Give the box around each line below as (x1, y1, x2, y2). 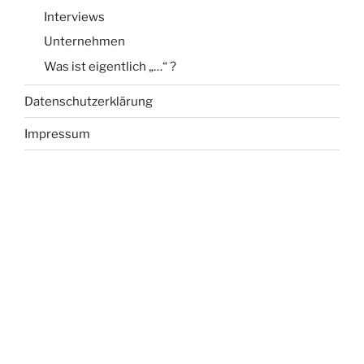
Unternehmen (44, 34, 125, 50)
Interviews (44, 9, 105, 24)
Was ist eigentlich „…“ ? (44, 58, 176, 74)
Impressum (24, 126, 90, 141)
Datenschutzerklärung (24, 93, 153, 109)
